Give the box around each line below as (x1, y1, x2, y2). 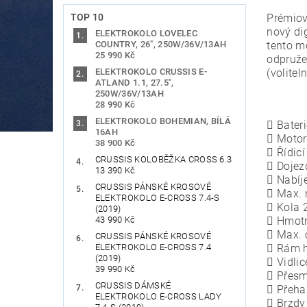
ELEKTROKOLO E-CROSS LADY (95, 291, 222, 302)
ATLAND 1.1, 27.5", (95, 77, 174, 88)
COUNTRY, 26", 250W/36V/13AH (95, 38, 227, 49)
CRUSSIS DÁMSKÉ (95, 280, 171, 291)
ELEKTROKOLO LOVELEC (95, 27, 197, 38)
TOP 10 (70, 11, 104, 23)
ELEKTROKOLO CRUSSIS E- (95, 66, 207, 77)
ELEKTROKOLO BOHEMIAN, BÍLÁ (95, 115, 232, 126)
